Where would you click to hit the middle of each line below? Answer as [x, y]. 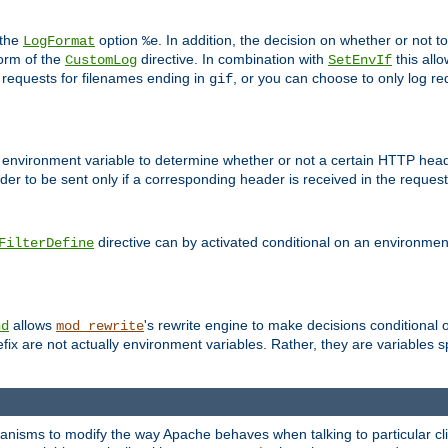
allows [32, 325]
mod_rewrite [100, 326]
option [118, 39]
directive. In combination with [232, 58]
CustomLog [101, 59]
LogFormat [59, 40]
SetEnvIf [360, 59]
